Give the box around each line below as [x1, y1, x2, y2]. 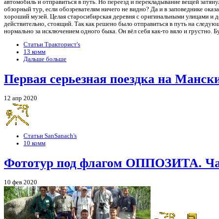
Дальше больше [23, 56, 66, 63]
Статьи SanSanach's [23, 132, 77, 140]
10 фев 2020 [4, 178, 37, 186]
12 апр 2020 [4, 94, 37, 102]
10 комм [23, 140, 45, 147]
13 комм [23, 48, 45, 56]
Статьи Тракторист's [23, 41, 80, 48]
